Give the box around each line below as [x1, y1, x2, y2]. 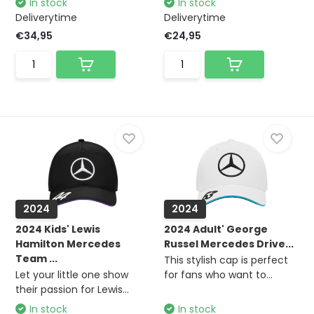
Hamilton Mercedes [15, 237, 121, 251]
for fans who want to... [164, 268, 273, 282]
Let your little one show [15, 268, 129, 282]
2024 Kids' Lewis [15, 222, 101, 236]
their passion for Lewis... [15, 282, 130, 296]
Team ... [15, 252, 58, 266]
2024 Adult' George [164, 222, 268, 236]
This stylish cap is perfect [164, 253, 288, 267]
